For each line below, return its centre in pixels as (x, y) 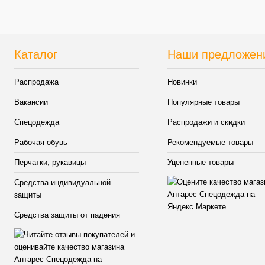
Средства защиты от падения (67, 215)
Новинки (182, 82)
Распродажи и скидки (206, 122)
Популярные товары (204, 102)
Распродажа (36, 82)
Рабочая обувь (41, 143)
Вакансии (31, 102)
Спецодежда (37, 122)
